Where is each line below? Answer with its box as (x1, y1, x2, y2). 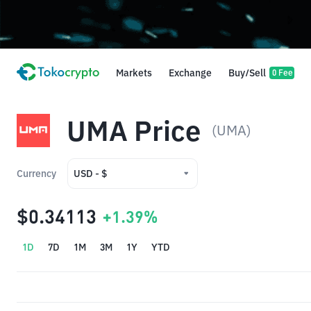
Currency (17, 167, 56, 180)
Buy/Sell (228, 67, 266, 79)
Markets (116, 67, 152, 79)
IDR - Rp (73, 220, 110, 233)
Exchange (169, 67, 212, 79)
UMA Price (67, 112, 201, 149)
